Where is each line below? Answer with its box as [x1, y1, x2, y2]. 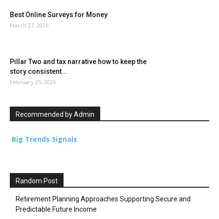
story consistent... [10, 67, 67, 76]
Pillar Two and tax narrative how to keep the [10, 58, 147, 66]
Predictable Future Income [16, 205, 97, 214]
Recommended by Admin [16, 110, 94, 119]
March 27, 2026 [10, 22, 48, 29]
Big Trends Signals [10, 134, 77, 144]
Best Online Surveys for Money [10, 11, 108, 19]
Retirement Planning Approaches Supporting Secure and [16, 195, 191, 203]
